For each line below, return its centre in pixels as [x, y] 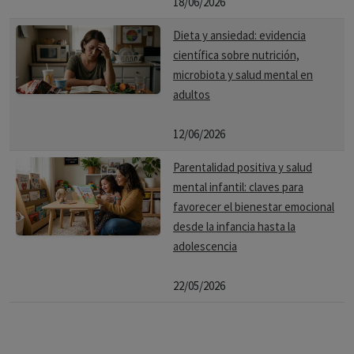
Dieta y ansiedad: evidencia [239, 35]
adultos [192, 94]
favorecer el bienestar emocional [254, 207]
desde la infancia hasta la [234, 226]
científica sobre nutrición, [236, 55]
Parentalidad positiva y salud [243, 167]
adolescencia [205, 246]
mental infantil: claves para [238, 187]
